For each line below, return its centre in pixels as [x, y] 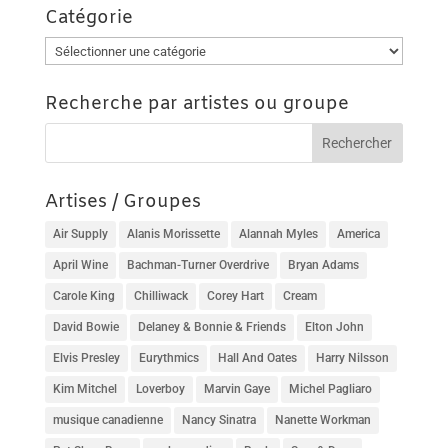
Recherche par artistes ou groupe [196, 104]
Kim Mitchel [84, 389]
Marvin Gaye [236, 389]
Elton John [334, 327]
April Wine [80, 265]
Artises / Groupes [122, 202]
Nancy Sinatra [218, 420]
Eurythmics [168, 358]
